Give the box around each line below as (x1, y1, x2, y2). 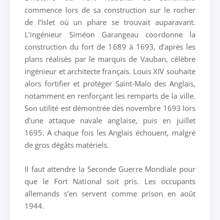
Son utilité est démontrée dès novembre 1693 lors (25, 103, 195, 113)
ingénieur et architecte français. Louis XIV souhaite (25, 66, 195, 76)
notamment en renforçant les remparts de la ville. (25, 90, 195, 101)
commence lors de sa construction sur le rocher (25, 4, 195, 15)
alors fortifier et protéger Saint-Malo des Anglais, (25, 78, 195, 88)
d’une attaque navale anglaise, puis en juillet (25, 115, 195, 125)
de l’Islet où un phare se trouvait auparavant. (25, 17, 195, 27)
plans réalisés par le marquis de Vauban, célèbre (25, 54, 195, 64)
